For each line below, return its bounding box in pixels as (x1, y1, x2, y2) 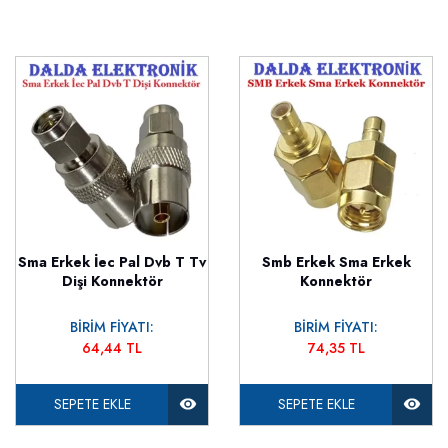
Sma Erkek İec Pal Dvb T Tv (18, 251, 206, 272)
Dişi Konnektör (61, 270, 163, 291)
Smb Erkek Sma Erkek (261, 251, 411, 272)
